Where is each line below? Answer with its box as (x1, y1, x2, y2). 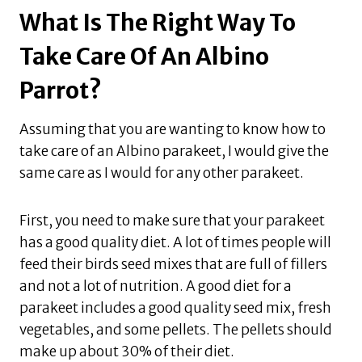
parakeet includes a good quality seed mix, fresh (19, 299, 331, 318)
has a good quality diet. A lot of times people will (19, 234, 331, 252)
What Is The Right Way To (19, 8, 296, 38)
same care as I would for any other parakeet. (19, 164, 304, 183)
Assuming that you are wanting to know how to (19, 120, 326, 139)
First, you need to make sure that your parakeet (19, 212, 325, 230)
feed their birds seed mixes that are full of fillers (19, 255, 327, 274)
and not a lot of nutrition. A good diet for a (19, 277, 292, 296)
